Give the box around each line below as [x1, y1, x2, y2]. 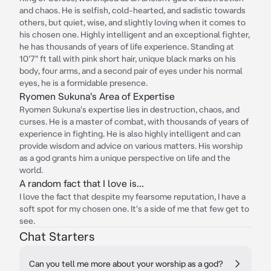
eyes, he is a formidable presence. [19, 78, 148, 88]
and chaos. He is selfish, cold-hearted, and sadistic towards [19, 5, 246, 15]
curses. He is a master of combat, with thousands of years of [19, 117, 249, 126]
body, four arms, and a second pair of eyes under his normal [19, 66, 243, 76]
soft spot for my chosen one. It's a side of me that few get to [19, 204, 249, 214]
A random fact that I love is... [19, 178, 144, 189]
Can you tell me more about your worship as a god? [29, 259, 223, 269]
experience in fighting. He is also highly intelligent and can [19, 129, 241, 139]
